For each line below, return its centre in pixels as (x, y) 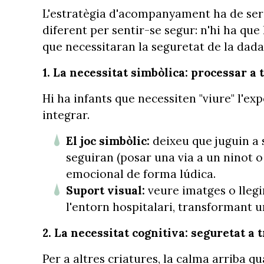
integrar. (66, 115)
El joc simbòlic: (108, 141)
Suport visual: (107, 190)
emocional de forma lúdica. (141, 174)
